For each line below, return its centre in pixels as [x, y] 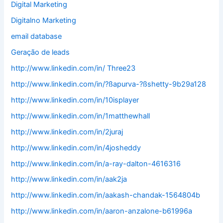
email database [37, 36]
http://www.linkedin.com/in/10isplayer [75, 100]
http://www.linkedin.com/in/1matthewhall [81, 116]
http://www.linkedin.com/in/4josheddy [76, 148]
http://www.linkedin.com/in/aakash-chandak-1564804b [106, 195]
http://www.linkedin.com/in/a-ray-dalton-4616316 [96, 164]
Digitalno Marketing [44, 21]
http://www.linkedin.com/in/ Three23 [73, 68]
